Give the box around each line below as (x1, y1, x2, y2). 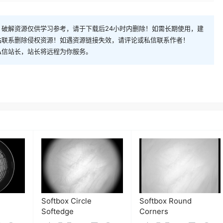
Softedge (41, 206, 74, 216)
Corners (139, 206, 168, 216)
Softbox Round (139, 196, 192, 206)
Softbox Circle (41, 196, 92, 206)
